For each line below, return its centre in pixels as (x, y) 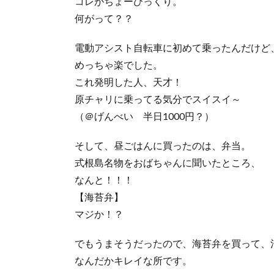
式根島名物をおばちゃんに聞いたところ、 (168, 162)
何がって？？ (104, 18)
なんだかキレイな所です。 (133, 260)
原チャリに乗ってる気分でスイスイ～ (158, 99)
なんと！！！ (104, 180)
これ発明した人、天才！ (128, 82)
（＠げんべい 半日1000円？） (144, 116)
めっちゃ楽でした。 (119, 65)
